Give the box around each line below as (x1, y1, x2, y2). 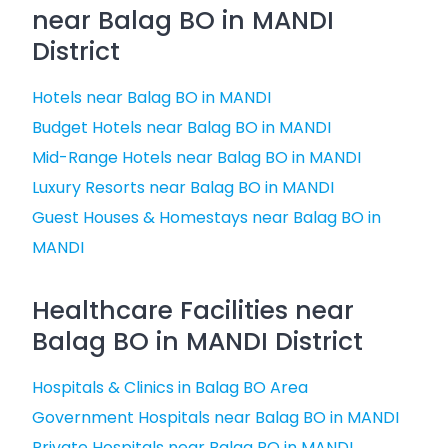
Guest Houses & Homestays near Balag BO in (32, 206, 381, 229)
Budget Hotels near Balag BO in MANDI (32, 116, 331, 139)
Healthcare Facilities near (32, 293, 354, 328)
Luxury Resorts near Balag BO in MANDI (32, 176, 334, 199)
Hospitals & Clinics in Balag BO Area (32, 376, 308, 399)
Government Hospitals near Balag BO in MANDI (32, 406, 399, 429)
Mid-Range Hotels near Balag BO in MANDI (32, 146, 361, 169)
